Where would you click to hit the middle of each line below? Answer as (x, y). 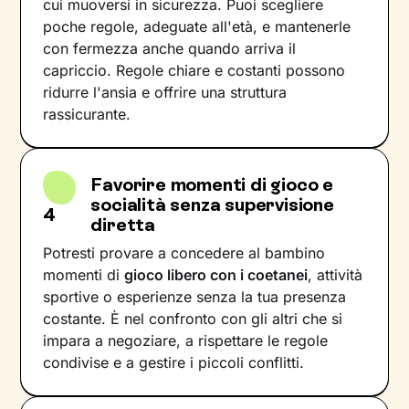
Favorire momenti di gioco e (212, 184)
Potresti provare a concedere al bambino (184, 253)
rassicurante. (87, 114)
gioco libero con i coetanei (216, 275)
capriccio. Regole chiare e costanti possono (194, 70)
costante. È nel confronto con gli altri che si (193, 319)
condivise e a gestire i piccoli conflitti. (174, 362)
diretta (123, 225)
